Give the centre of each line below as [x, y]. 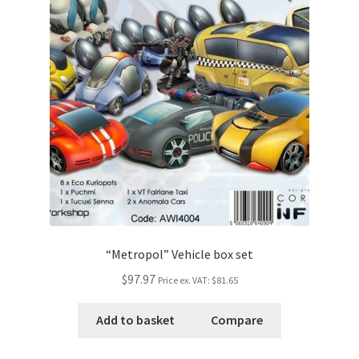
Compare [237, 320]
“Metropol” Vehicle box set [179, 254]
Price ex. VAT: [184, 280]
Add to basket [135, 320]
